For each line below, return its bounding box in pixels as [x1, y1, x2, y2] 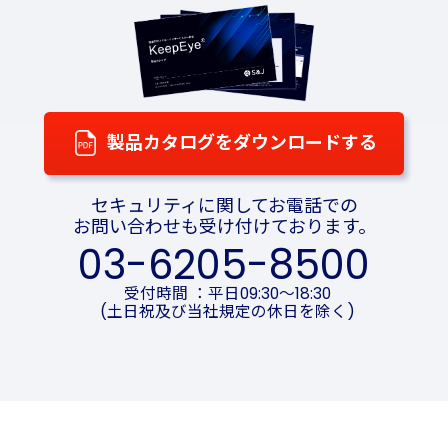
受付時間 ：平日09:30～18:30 [123, 283, 331, 305]
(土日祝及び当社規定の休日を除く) [99, 301, 355, 323]
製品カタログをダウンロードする [106, 130, 377, 156]
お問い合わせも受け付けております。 [72, 213, 376, 239]
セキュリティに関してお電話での [90, 192, 358, 218]
